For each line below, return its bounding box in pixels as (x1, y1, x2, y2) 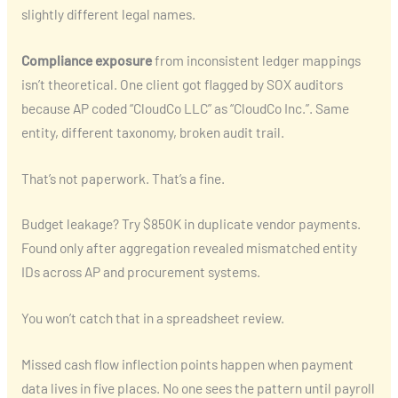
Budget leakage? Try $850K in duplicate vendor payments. (20, 215, 361, 233)
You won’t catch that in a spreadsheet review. (20, 309, 284, 327)
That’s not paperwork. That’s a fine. (20, 169, 225, 187)
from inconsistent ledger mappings (151, 51, 361, 68)
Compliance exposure (20, 51, 152, 68)
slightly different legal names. (20, 4, 195, 22)
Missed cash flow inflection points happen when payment (20, 354, 354, 372)
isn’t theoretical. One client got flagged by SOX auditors (20, 75, 343, 92)
